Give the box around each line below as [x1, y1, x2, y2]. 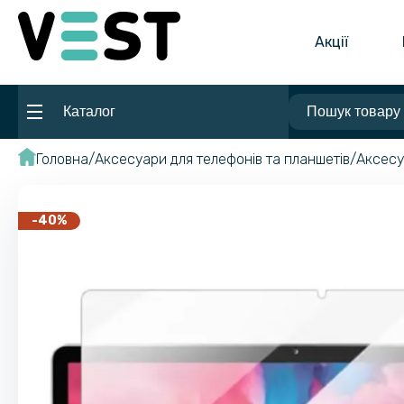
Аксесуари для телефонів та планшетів [95, 150, 350, 168]
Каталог [63, 103, 115, 119]
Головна [36, 150, 88, 168]
